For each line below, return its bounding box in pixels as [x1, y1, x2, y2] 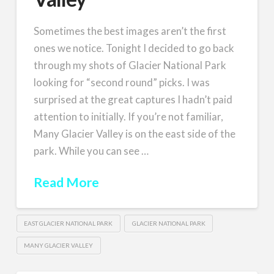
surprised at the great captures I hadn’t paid [34, 92, 233, 106]
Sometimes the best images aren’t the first [34, 24, 227, 37]
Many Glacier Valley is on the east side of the [34, 127, 236, 140]
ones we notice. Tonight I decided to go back [34, 41, 235, 54]
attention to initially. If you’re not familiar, [34, 109, 224, 123]
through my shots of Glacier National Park [34, 58, 227, 72]
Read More [34, 174, 100, 190]
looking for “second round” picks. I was [34, 75, 210, 89]
